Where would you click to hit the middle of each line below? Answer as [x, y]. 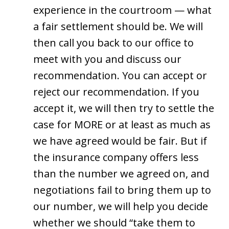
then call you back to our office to [113, 42]
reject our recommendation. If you [116, 91]
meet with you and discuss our [107, 59]
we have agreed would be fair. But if [120, 141]
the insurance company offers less [116, 157]
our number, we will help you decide [121, 206]
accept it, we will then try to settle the [124, 108]
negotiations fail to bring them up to [122, 190]
